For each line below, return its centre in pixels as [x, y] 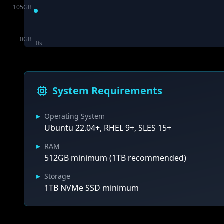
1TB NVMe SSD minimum [92, 188]
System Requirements [107, 91]
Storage [57, 176]
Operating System [75, 116]
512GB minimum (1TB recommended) [115, 158]
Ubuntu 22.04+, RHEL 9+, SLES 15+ [108, 128]
